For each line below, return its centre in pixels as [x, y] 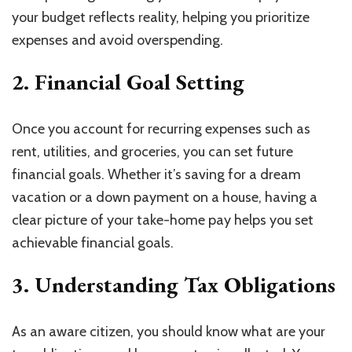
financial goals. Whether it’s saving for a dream [156, 175]
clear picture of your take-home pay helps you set [163, 220]
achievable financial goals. [93, 243]
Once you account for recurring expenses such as [161, 129]
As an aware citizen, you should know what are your [169, 332]
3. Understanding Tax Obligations [174, 285]
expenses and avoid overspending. [117, 40]
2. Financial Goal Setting [131, 82]
